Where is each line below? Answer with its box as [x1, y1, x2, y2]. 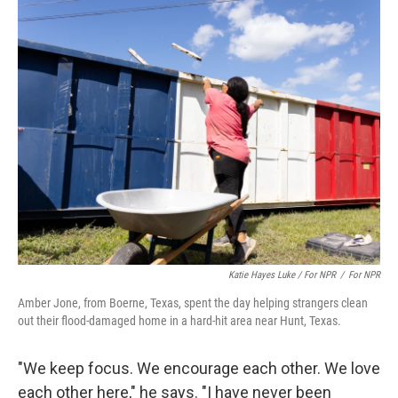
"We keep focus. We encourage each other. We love [18, 358, 380, 378]
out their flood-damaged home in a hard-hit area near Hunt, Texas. [18, 313, 341, 328]
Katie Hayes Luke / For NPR [228, 268, 336, 281]
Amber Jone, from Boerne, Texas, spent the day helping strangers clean [18, 295, 368, 310]
